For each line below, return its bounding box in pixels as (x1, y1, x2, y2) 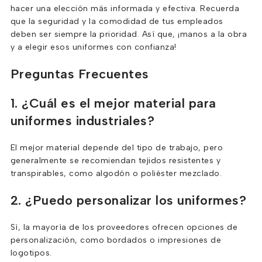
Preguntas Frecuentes (10, 66, 149, 82)
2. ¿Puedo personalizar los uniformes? (10, 192, 247, 208)
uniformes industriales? (10, 113, 155, 129)
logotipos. (10, 248, 52, 258)
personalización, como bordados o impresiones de (10, 235, 222, 245)
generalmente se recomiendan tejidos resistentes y (10, 156, 221, 166)
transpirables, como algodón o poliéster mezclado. (10, 168, 222, 178)
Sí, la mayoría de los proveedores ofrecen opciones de (10, 222, 238, 232)
